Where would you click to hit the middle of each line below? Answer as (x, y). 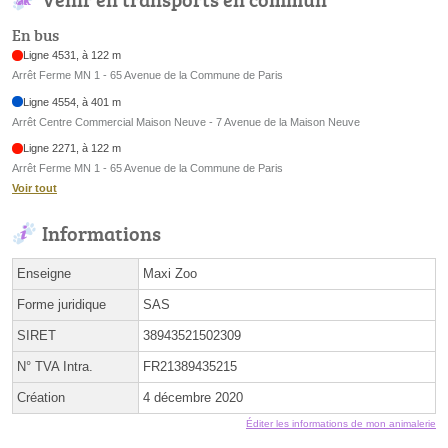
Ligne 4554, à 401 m (72, 101)
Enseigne (44, 274)
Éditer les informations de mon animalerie (341, 424)
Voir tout (34, 188)
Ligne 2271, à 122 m (72, 148)
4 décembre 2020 (193, 398)
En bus (35, 35)
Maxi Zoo (170, 274)
